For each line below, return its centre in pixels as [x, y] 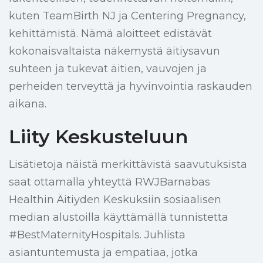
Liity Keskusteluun [98, 137]
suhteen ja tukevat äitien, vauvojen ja [108, 69]
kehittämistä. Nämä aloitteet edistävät [110, 34]
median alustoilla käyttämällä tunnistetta [119, 218]
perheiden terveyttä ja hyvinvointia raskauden [131, 87]
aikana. [28, 104]
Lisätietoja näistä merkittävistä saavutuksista [128, 165]
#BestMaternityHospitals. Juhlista [97, 235]
